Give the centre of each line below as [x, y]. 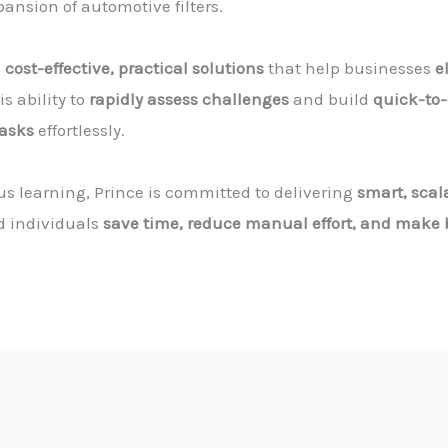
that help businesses [349, 67]
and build [331, 98]
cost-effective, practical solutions [134, 67]
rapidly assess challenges [189, 98]
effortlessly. [79, 129]
